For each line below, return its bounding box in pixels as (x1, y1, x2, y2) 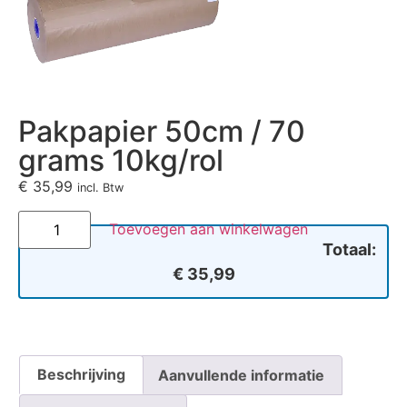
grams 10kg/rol (18, 143, 223, 179)
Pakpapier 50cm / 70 (18, 114, 305, 150)
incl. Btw (77, 181, 124, 195)
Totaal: (323, 239, 376, 259)
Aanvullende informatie (157, 365, 324, 384)
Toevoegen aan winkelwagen (109, 219, 308, 238)
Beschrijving (37, 365, 126, 384)
